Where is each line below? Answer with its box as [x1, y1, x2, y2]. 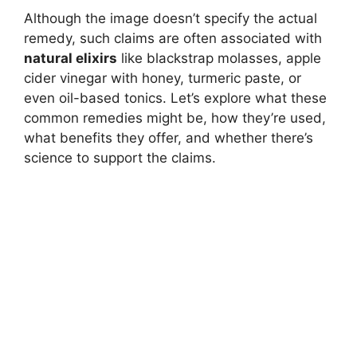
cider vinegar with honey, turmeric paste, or [24, 70, 301, 86]
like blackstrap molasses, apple [117, 50, 321, 66]
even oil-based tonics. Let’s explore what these [24, 90, 327, 106]
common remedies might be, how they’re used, [24, 110, 326, 126]
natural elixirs [24, 50, 117, 66]
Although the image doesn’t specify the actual [24, 10, 317, 26]
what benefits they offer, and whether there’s [24, 130, 313, 146]
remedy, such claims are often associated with [24, 30, 322, 46]
